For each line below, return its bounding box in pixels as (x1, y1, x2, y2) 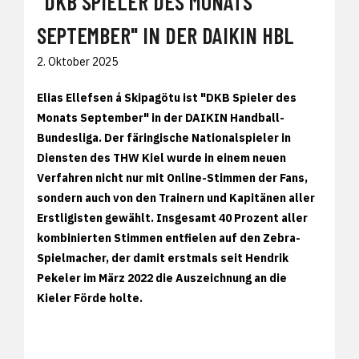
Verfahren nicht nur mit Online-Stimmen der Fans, (37, 171, 308, 186)
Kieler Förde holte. (37, 291, 143, 306)
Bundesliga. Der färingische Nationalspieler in (37, 131, 291, 146)
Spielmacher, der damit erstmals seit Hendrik (37, 251, 288, 266)
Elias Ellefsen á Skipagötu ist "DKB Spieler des (37, 91, 296, 106)
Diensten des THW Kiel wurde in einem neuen (37, 151, 286, 166)
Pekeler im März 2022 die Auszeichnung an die (37, 271, 287, 286)
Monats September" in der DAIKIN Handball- (37, 111, 284, 126)
